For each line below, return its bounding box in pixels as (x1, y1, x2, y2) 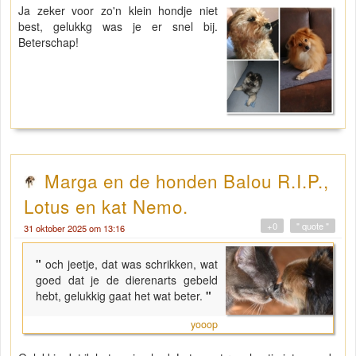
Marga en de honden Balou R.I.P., (44, 167, 329, 193)
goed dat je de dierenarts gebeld (36, 271, 219, 288)
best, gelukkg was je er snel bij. (18, 18, 219, 35)
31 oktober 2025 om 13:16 (24, 221, 125, 234)
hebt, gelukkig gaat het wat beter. (36, 287, 203, 304)
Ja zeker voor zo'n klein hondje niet (18, 2, 219, 19)
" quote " (296, 219, 329, 232)
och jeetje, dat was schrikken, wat (45, 255, 219, 272)
